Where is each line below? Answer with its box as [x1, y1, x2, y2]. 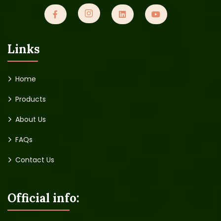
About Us [15, 114, 46, 124]
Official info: [7, 190, 79, 206]
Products [15, 94, 46, 104]
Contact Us [15, 155, 54, 165]
